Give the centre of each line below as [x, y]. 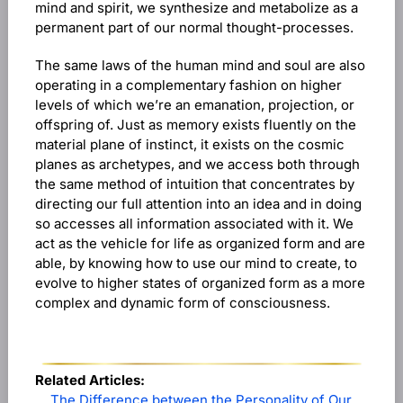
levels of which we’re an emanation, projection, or [194, 105]
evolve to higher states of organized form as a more [200, 283]
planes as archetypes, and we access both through [197, 164]
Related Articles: [90, 380]
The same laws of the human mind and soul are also [200, 65]
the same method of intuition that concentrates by [194, 184]
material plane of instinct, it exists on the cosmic [189, 144]
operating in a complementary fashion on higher [188, 85]
